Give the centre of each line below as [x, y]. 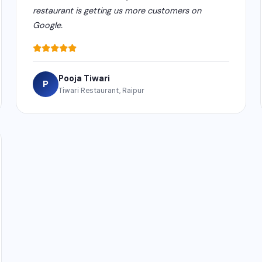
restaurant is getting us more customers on [117, 10]
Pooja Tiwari [84, 78]
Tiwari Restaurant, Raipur [101, 90]
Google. [47, 25]
